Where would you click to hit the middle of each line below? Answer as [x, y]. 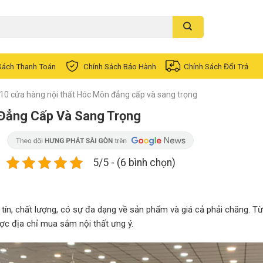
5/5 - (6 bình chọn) [134, 162]
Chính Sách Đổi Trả [216, 66]
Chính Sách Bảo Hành [120, 66]
